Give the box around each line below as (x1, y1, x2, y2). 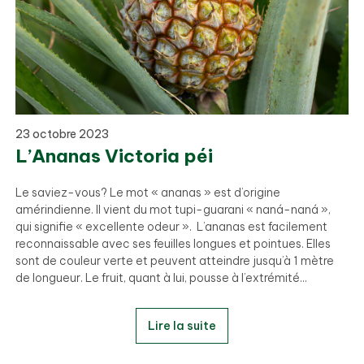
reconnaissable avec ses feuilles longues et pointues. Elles (15, 236, 331, 251)
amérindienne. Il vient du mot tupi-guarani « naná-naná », (15, 201, 331, 217)
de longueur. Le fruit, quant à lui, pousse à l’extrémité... (15, 270, 307, 285)
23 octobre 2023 (15, 126, 109, 141)
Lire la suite (148, 318, 216, 333)
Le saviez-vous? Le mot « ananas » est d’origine (15, 184, 280, 200)
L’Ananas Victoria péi (15, 144, 213, 167)
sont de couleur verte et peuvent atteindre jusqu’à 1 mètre (15, 253, 334, 268)
